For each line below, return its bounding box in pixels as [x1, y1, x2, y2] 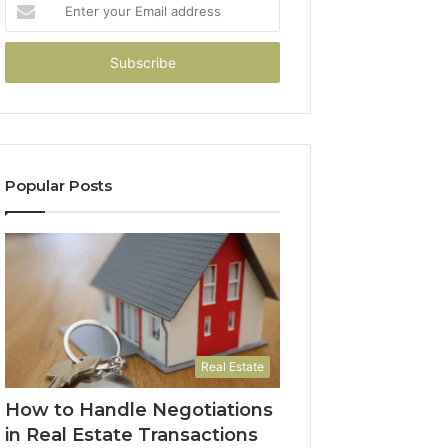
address [4, 55, 55, 71]
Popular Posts [5, 176, 113, 195]
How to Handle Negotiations [5, 398, 274, 421]
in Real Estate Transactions [5, 423, 259, 446]
